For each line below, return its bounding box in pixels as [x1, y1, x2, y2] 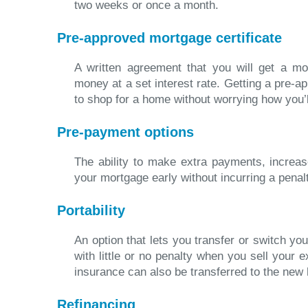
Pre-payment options [57, 124, 194, 140]
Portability [57, 203, 125, 218]
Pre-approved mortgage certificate [57, 30, 282, 45]
